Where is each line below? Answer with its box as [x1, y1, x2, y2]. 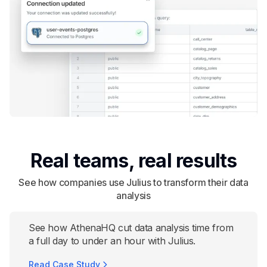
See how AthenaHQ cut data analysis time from [29, 222, 234, 234]
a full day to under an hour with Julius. [29, 235, 196, 247]
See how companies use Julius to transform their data [18, 176, 249, 189]
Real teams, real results [30, 149, 237, 173]
